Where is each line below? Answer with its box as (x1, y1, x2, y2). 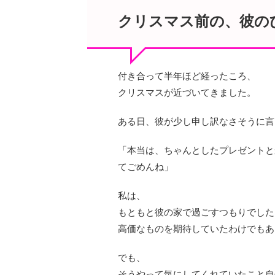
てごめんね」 (118, 160, 173, 172)
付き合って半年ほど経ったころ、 (118, 69, 256, 82)
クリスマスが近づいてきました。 (118, 86, 256, 98)
